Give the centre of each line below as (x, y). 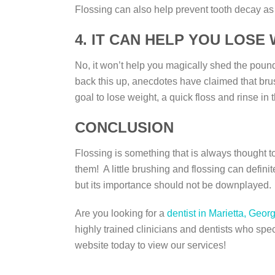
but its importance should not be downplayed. (173, 185)
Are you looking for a (121, 213)
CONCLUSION (124, 127)
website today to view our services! (150, 245)
